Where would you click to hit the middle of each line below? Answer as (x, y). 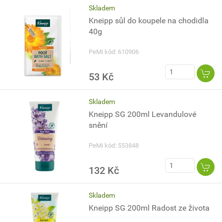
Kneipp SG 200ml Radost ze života (149, 208)
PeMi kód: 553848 (114, 145)
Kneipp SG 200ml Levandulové (143, 114)
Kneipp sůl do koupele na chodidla (149, 21)
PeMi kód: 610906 (114, 52)
